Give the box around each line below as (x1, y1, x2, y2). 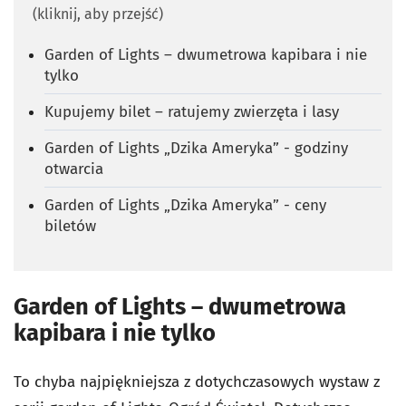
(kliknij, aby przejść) (33, 5, 163, 23)
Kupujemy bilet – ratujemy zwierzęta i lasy (44, 101, 339, 121)
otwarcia (44, 159, 103, 179)
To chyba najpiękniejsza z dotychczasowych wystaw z (14, 372, 380, 391)
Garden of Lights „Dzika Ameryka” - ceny (44, 195, 326, 215)
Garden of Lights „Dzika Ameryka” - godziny (44, 138, 348, 158)
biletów (44, 216, 96, 236)
